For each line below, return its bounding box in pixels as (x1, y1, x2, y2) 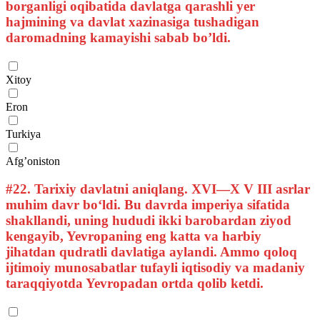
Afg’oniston (6, 155, 60, 168)
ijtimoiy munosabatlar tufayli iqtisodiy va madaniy (6, 259, 305, 275)
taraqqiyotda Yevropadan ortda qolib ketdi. (6, 275, 264, 291)
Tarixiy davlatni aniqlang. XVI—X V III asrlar (31, 181, 310, 196)
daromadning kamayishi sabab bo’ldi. (6, 30, 231, 46)
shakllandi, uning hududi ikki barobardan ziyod (6, 212, 291, 228)
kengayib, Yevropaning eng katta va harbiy (6, 228, 261, 244)
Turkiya (6, 128, 41, 141)
